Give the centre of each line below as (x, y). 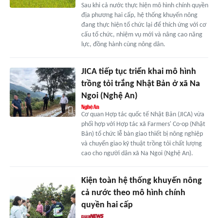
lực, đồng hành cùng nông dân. (123, 45)
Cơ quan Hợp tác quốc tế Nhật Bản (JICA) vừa (143, 115)
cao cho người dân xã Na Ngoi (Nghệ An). (137, 154)
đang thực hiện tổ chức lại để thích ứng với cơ (144, 25)
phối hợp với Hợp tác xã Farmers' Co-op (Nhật (143, 125)
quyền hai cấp (107, 205)
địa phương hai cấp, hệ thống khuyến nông (139, 16)
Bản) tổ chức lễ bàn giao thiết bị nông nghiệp (142, 134)
